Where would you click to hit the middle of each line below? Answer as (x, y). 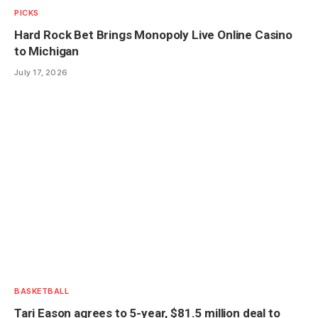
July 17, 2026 (41, 73)
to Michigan (47, 51)
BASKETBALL (42, 291)
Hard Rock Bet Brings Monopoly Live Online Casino (153, 35)
